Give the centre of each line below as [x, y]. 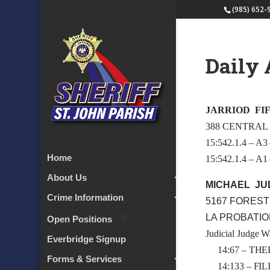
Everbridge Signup [87, 239]
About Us [67, 178]
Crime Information [86, 198]
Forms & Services [85, 259]
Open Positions [80, 219]
